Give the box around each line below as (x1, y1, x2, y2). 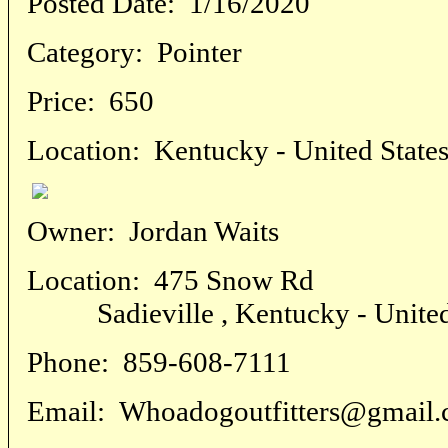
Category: (27, 36, 143, 69)
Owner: (27, 215, 115, 248)
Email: (27, 395, 105, 428)
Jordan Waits (115, 215, 279, 248)
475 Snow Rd (140, 264, 314, 297)
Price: (27, 85, 95, 118)
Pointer (143, 36, 242, 69)
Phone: (27, 346, 109, 379)
